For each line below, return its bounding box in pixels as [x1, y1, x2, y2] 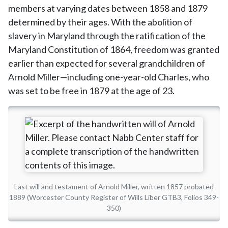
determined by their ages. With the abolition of [8, 16, 192, 27]
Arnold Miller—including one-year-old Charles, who [8, 71, 209, 82]
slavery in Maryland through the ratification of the [8, 30, 206, 41]
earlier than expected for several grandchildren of [8, 58, 205, 69]
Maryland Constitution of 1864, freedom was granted [8, 44, 219, 55]
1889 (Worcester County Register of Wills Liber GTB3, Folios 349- [9, 193, 219, 202]
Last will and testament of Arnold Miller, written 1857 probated [14, 182, 214, 191]
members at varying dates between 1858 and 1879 [8, 3, 208, 14]
